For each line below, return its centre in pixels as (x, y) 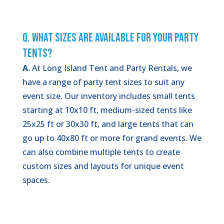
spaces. (36, 180)
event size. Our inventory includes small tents (108, 96)
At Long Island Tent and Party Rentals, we (111, 68)
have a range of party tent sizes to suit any (103, 82)
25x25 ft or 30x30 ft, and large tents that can (108, 124)
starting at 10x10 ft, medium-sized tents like (107, 110)
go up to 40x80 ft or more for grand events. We (112, 138)
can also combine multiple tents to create (101, 152)
